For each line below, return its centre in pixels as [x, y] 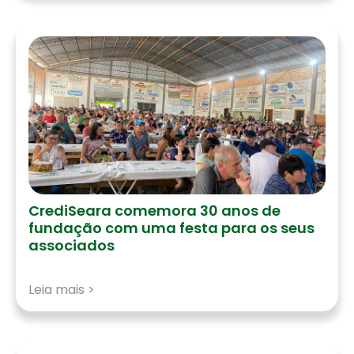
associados [72, 245]
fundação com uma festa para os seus [171, 228]
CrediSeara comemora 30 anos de [154, 211]
